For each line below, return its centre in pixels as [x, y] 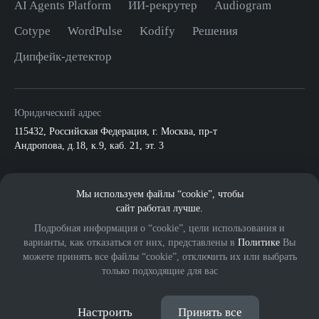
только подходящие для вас [159, 271]
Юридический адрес [58, 113]
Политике [259, 242]
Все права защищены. [53, 289]
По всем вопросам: [55, 177]
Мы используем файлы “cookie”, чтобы [159, 194]
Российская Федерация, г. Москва [121, 131]
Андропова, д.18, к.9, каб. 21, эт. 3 [89, 146]
